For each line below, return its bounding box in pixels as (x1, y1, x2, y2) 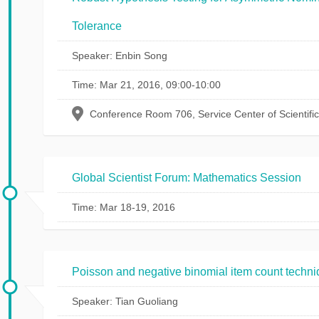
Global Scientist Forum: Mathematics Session (72, 172, 301, 184)
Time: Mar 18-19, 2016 (72, 202, 175, 213)
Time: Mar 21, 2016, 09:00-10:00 (72, 79, 221, 90)
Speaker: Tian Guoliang (72, 296, 178, 307)
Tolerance (72, 20, 122, 32)
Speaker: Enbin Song (72, 50, 167, 61)
